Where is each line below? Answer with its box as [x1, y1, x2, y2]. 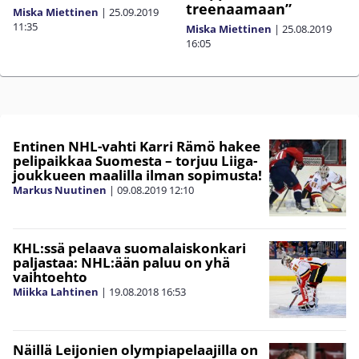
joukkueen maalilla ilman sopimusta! [13, 166, 262, 185]
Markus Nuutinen [13, 183, 107, 198]
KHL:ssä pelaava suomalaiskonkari [13, 239, 246, 258]
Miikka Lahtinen [13, 284, 99, 300]
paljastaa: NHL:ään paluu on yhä [13, 253, 230, 272]
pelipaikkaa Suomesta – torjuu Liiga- [13, 151, 257, 171]
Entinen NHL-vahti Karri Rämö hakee [13, 137, 260, 156]
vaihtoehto [13, 268, 87, 287]
